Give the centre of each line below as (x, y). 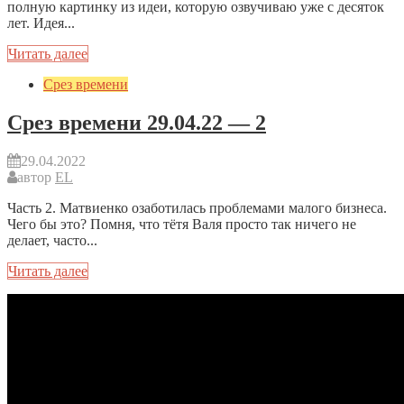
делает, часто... (52, 240)
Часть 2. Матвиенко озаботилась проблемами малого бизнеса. (197, 207)
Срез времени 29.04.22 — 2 (137, 123)
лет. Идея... (41, 23)
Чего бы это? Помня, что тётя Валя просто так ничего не (182, 224)
